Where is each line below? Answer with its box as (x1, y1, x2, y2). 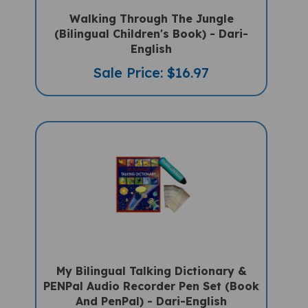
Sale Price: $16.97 (93, 52, 210, 69)
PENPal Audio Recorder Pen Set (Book (43, 267, 260, 281)
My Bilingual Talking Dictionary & (56, 252, 247, 266)
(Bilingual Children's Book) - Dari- (54, 14, 249, 29)
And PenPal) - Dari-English (76, 282, 228, 296)
